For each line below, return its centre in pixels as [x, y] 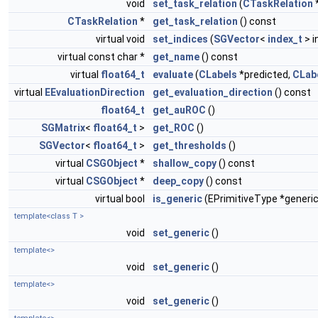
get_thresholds [190, 146]
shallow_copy [185, 164]
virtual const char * [102, 57]
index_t [285, 39]
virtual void [121, 39]
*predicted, [265, 75]
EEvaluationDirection [95, 93]
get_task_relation [195, 22]
